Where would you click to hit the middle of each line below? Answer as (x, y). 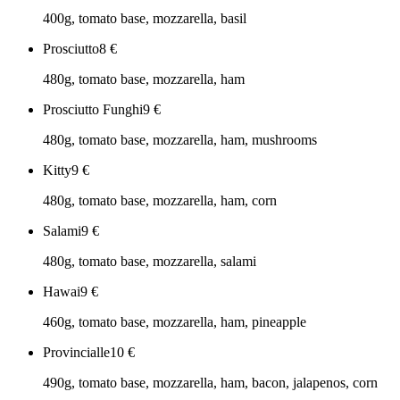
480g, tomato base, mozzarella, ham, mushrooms (180, 140)
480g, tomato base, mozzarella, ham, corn (160, 201)
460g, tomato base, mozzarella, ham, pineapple (175, 322)
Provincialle (76, 353)
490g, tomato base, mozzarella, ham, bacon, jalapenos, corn (210, 383)
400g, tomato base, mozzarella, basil (145, 19)
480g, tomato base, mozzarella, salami (150, 262)
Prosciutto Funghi (93, 110)
